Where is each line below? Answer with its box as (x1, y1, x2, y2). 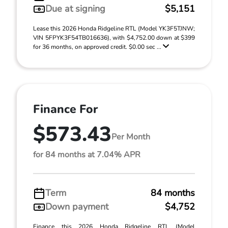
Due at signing (45, 3, 105, 15)
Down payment (45, 201, 108, 213)
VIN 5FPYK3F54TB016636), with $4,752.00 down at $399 (33, 34, 195, 42)
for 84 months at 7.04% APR (33, 149, 140, 160)
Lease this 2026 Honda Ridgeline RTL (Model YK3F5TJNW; (33, 24, 195, 33)
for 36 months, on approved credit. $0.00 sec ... (33, 43, 163, 51)
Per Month (111, 131, 150, 142)
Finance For (33, 101, 98, 117)
